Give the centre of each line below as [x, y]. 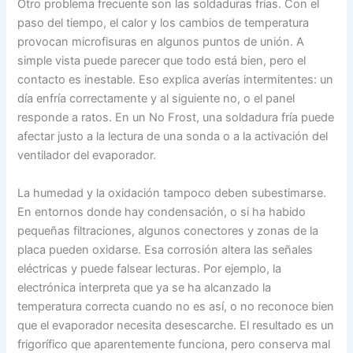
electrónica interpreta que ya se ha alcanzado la [145, 287]
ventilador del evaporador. [87, 156]
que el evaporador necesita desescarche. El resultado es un [176, 325]
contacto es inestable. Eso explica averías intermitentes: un [176, 80]
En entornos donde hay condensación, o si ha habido [162, 212]
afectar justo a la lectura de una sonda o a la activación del [173, 137]
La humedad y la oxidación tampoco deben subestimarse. [172, 193]
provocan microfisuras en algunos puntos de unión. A [161, 42]
